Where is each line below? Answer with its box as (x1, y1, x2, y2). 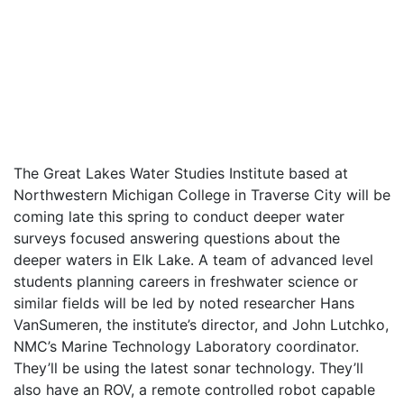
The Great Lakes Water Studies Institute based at (14, 164, 348, 182)
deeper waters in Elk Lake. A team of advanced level (14, 251, 373, 269)
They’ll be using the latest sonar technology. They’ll (14, 359, 363, 377)
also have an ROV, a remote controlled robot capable (14, 381, 375, 399)
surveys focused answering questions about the (14, 229, 340, 247)
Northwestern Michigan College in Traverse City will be (14, 186, 390, 204)
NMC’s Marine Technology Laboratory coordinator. (14, 337, 359, 355)
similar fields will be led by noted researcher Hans (14, 294, 354, 312)
